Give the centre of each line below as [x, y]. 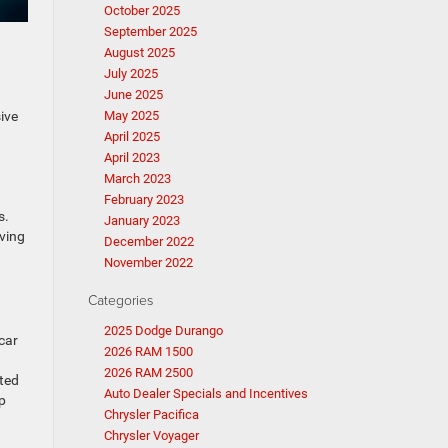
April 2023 [131, 157]
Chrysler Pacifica [151, 414]
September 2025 [150, 31]
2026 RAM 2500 [148, 372]
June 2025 [133, 94]
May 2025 [131, 115]
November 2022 [148, 262]
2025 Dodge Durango [163, 330]
